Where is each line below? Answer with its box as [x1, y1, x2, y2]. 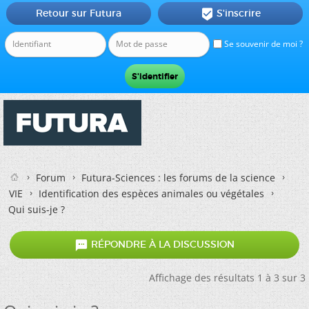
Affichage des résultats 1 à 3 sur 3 [149, 271, 306, 284]
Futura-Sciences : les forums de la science [81, 171, 275, 184]
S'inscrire [216, 7, 261, 19]
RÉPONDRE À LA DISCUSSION [88, 238, 235, 251]
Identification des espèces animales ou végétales [39, 187, 264, 200]
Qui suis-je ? [8, 203, 65, 216]
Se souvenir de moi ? [222, 38, 303, 50]
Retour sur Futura [35, 7, 121, 19]
